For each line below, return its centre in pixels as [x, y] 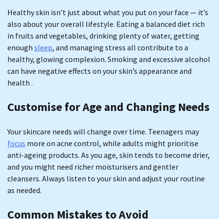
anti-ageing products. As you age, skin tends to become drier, [109, 155]
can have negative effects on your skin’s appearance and [99, 71]
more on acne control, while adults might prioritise [112, 143]
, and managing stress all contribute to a [120, 48]
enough [21, 48]
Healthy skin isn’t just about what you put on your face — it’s [108, 12]
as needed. [24, 190]
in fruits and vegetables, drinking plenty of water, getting [103, 36]
